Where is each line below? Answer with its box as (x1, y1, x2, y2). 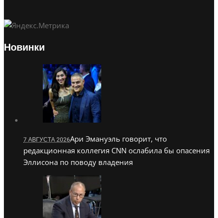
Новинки (4, 40, 45, 55)
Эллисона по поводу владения (23, 157, 133, 167)
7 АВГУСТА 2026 (23, 135, 70, 145)
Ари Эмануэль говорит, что (70, 134, 167, 144)
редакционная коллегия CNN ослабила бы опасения (23, 145, 210, 156)
